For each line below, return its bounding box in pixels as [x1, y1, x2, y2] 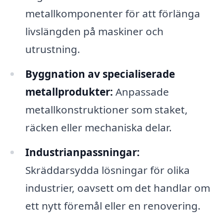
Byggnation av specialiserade [25, 67, 175, 81]
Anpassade [112, 85, 169, 99]
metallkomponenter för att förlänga [25, 6, 200, 21]
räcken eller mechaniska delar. [25, 120, 172, 135]
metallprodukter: [25, 85, 113, 99]
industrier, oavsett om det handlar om [25, 180, 210, 195]
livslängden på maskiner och [25, 24, 164, 39]
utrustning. [25, 42, 80, 56]
